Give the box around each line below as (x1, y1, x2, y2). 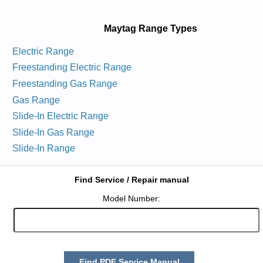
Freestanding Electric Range (12, 62, 131, 73)
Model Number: (103, 193, 160, 203)
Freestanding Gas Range (12, 78, 117, 89)
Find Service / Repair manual (74, 174, 189, 184)
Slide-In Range (12, 143, 75, 154)
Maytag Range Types (103, 23, 197, 33)
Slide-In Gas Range (12, 127, 95, 137)
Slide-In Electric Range (12, 111, 109, 122)
